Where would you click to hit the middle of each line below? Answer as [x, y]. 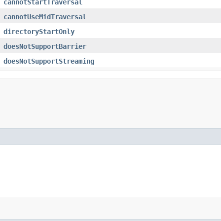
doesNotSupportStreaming [49, 61]
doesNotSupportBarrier [45, 46]
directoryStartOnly [39, 31]
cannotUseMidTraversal [45, 17]
